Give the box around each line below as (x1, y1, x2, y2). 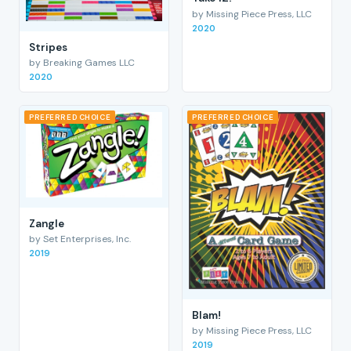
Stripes (29, 40, 67, 54)
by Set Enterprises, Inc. (29, 232, 131, 245)
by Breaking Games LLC (29, 56, 135, 69)
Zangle (29, 216, 64, 230)
